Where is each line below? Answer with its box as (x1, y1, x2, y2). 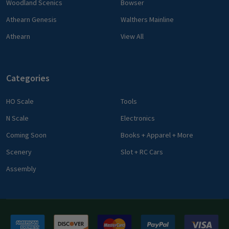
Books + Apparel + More (121, 130, 193, 140)
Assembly (6, 164, 36, 174)
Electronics (121, 113, 155, 123)
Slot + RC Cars (121, 147, 163, 157)
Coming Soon (6, 130, 47, 140)
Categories (6, 72, 50, 84)
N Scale (6, 113, 29, 123)
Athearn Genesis (6, 15, 57, 25)
